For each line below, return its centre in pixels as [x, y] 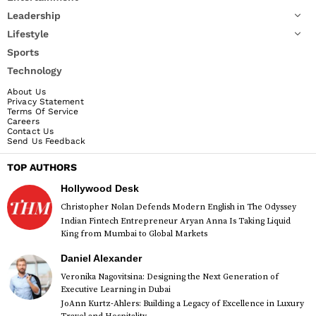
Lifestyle [28, 34]
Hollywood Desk [100, 189]
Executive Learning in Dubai [116, 290]
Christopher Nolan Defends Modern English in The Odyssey [178, 207]
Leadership [34, 16]
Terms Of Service [43, 112]
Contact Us [30, 132]
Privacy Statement [45, 102]
